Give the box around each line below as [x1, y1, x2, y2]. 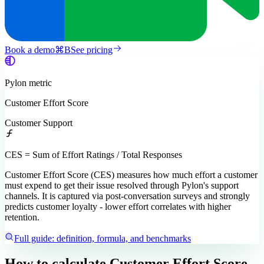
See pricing [71, 45, 113, 55]
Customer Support [5, 118, 72, 128]
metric [27, 78, 52, 88]
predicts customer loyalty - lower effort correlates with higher [5, 202, 231, 212]
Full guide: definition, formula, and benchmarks [14, 233, 191, 244]
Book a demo [5, 45, 55, 55]
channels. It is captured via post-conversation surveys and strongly [5, 191, 250, 202]
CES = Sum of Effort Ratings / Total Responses [5, 150, 182, 160]
